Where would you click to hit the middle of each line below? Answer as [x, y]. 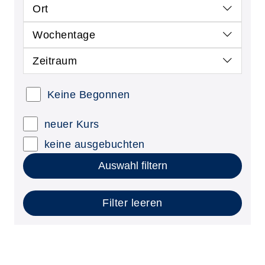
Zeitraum [55, 61]
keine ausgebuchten [94, 144]
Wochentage [64, 35]
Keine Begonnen [88, 94]
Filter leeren [132, 203]
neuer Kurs [72, 124]
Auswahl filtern [132, 165]
